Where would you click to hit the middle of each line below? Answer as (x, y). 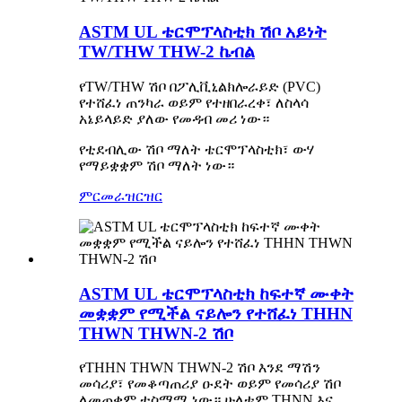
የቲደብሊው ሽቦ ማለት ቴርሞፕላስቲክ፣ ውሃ (197, 149)
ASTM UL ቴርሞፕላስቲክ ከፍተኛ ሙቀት (216, 293)
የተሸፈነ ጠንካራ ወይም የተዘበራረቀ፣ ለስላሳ (194, 102)
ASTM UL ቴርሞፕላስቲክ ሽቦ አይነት (203, 32)
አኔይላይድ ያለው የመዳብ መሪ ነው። (174, 118)
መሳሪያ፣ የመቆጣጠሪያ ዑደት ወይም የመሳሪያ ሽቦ (210, 384)
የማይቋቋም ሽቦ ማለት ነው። (157, 165)
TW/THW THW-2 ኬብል (167, 52)
